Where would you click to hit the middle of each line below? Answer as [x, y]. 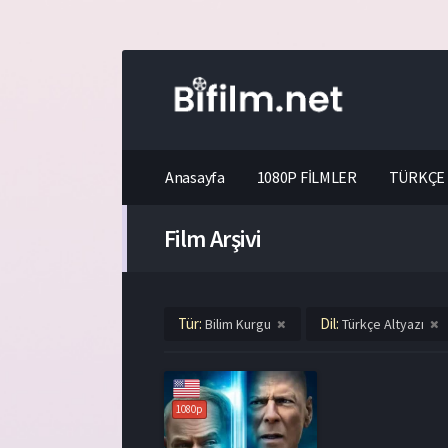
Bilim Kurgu [238, 324]
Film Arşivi [212, 238]
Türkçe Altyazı [383, 324]
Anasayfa [195, 177]
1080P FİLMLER [306, 177]
